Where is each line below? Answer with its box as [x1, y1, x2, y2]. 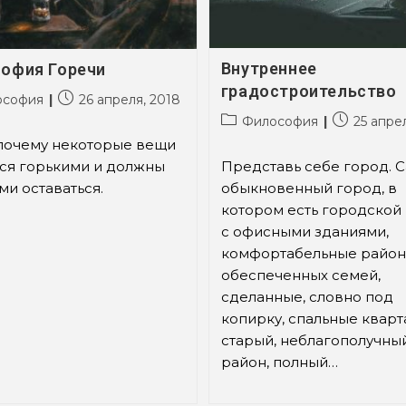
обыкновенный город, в [220, 179, 397, 197]
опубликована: [57, 108, 154, 125]
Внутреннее [220, 58, 317, 78]
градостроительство [220, 81, 397, 101]
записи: [219, 130, 268, 147]
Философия [241, 112, 318, 130]
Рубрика [219, 111, 277, 128]
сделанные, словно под [220, 287, 393, 305]
